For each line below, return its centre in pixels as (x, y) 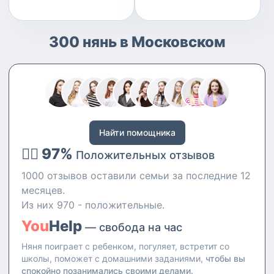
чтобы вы (224, 258)
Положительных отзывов (145, 155)
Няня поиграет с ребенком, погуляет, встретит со (125, 246)
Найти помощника (137, 132)
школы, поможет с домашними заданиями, (112, 258)
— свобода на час (132, 227)
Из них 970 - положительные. (93, 205)
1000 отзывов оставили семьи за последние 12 (136, 176)
